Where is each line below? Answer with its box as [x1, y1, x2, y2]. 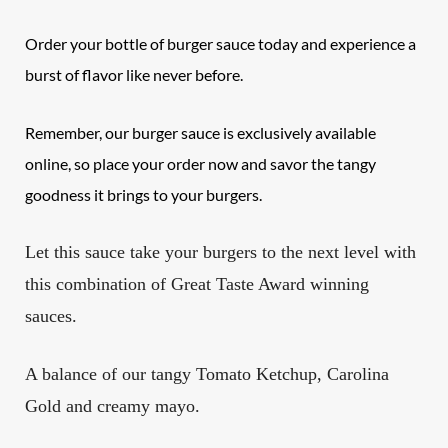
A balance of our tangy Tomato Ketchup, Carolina [25, 364, 390, 385]
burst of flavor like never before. [25, 65, 244, 85]
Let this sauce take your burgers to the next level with [25, 241, 417, 262]
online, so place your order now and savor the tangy [25, 153, 377, 173]
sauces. [25, 305, 78, 326]
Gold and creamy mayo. [25, 396, 201, 417]
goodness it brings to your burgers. [25, 184, 263, 204]
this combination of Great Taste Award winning [25, 273, 370, 294]
